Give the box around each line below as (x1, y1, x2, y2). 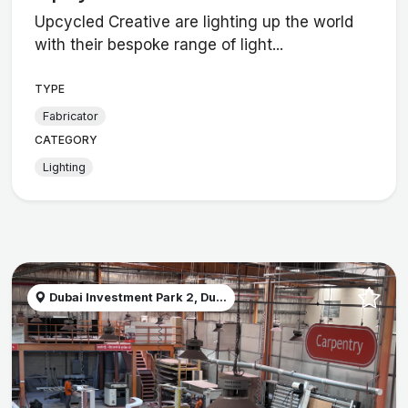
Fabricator (42, 108, 98, 123)
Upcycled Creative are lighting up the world (35, 13, 354, 32)
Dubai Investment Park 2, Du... (46, 291, 228, 305)
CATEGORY (35, 133, 98, 148)
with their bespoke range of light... (35, 36, 284, 55)
